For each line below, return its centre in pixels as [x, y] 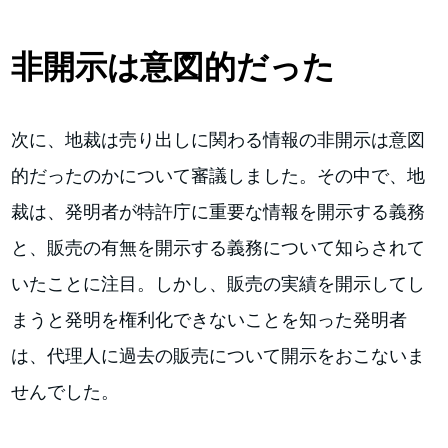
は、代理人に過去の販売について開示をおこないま [218, 355]
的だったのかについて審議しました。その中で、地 [218, 175]
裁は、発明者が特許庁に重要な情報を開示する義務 [218, 211]
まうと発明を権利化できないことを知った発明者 [209, 319]
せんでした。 [65, 391]
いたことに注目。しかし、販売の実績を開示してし [218, 283]
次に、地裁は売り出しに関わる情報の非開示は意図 [218, 139]
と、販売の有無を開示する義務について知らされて [218, 247]
